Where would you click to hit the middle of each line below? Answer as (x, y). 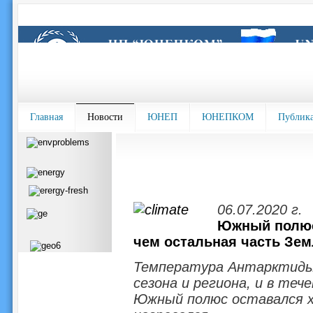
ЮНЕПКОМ (227, 117)
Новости (105, 117)
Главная (46, 117)
